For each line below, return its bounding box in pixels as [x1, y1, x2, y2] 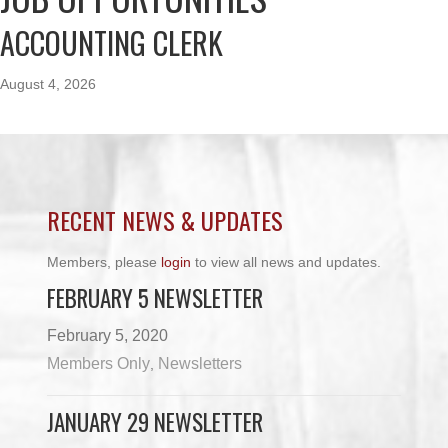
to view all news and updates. [191, 254, 382, 270]
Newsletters [158, 355, 243, 372]
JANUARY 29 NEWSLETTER [47, 405, 264, 439]
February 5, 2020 [47, 327, 169, 344]
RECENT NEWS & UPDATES [47, 202, 284, 238]
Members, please [47, 254, 162, 270]
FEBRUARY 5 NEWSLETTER [47, 281, 264, 315]
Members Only [47, 355, 151, 372]
